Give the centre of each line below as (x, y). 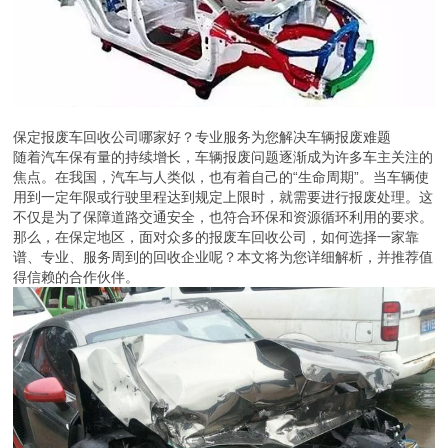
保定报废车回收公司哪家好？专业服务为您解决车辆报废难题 (202, 137)
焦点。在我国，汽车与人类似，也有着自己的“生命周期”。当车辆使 (221, 177)
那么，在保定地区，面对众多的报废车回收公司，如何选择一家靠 (216, 237)
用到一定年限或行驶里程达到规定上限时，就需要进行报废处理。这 (223, 197)
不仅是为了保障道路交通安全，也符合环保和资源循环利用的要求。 (223, 217)
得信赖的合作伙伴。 (76, 277)
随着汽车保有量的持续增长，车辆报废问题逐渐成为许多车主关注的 (223, 157)
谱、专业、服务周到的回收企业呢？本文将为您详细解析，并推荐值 (223, 257)
